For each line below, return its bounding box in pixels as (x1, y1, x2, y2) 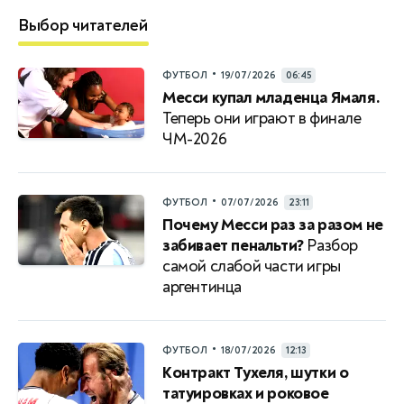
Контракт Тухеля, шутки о (162, 362, 349, 383)
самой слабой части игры (162, 255, 341, 277)
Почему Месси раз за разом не (162, 214, 383, 235)
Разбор (303, 234, 359, 256)
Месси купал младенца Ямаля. (162, 87, 381, 108)
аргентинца (162, 276, 242, 298)
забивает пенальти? (162, 234, 304, 256)
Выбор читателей (18, 14, 148, 36)
